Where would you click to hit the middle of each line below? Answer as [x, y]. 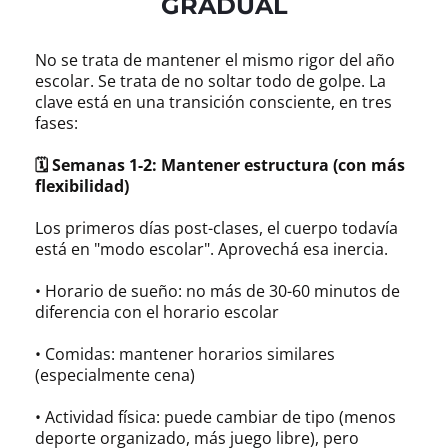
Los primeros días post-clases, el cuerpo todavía [216, 227]
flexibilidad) [82, 185]
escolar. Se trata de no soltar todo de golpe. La [210, 80]
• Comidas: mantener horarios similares [185, 353]
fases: [56, 122]
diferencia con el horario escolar [157, 311]
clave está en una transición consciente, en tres [213, 101]
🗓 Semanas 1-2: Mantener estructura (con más [220, 164]
